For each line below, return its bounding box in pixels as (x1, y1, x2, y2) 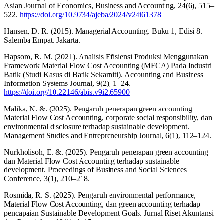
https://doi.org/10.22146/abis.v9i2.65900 (4, 87, 130, 96)
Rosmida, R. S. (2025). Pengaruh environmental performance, (4, 191, 196, 199)
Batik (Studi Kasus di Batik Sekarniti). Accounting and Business (4, 70, 203, 79)
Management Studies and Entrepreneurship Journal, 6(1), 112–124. (4, 131, 211, 139)
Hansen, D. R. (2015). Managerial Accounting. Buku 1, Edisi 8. (4, 27, 202, 35)
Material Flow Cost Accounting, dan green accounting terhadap (4, 199, 200, 208)
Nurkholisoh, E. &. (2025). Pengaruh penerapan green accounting (4, 147, 208, 156)
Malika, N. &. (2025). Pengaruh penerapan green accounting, (4, 104, 194, 113)
